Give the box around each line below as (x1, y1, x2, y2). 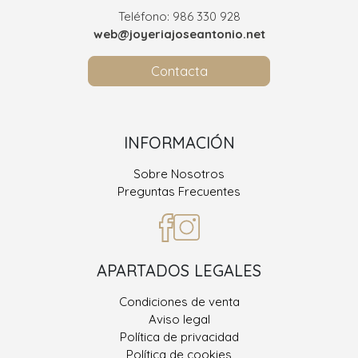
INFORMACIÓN (123, 132, 235, 153)
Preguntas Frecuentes (117, 183, 241, 199)
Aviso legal (148, 311, 210, 327)
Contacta (150, 62, 208, 79)
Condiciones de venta (118, 293, 240, 309)
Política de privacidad (119, 328, 239, 344)
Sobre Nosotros (133, 165, 225, 181)
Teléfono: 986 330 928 (117, 8, 241, 24)
